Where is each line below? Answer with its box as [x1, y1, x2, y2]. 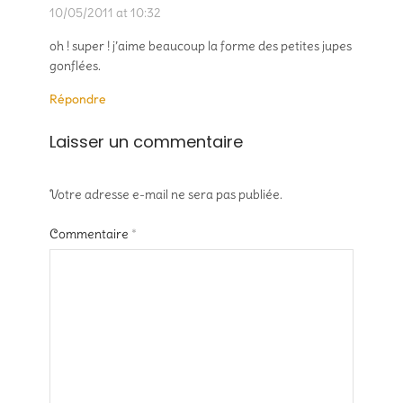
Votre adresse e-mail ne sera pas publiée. [49, 186, 282, 202]
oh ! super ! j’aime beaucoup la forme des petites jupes [49, 38, 352, 54]
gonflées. [49, 58, 101, 74]
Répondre [49, 91, 106, 107]
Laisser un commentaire [49, 130, 243, 153]
